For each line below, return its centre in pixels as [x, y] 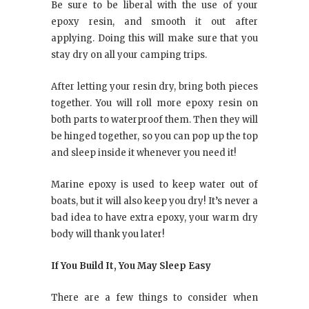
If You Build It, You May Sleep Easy [131, 266]
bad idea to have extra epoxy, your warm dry [154, 218]
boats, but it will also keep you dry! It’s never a [154, 201]
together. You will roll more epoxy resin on [154, 103]
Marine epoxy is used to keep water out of [154, 185]
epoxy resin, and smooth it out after [154, 22]
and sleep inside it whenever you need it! [143, 153]
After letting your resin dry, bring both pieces [154, 87]
